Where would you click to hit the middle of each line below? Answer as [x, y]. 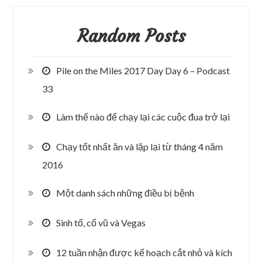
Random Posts [131, 36]
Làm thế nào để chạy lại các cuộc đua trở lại [143, 116]
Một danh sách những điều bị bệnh [125, 192]
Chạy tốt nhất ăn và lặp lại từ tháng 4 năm [140, 146]
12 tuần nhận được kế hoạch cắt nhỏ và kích [144, 252]
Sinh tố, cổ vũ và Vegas [101, 222]
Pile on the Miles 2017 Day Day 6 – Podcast [143, 70]
